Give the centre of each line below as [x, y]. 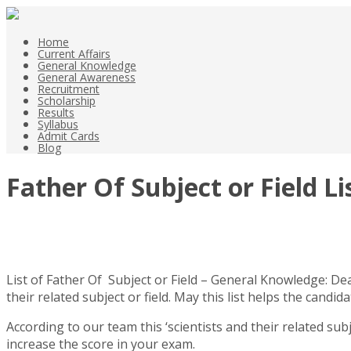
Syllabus [58, 124]
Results [56, 112]
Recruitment [69, 89]
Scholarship [67, 101]
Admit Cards [69, 136]
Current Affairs [74, 54]
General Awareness [87, 77]
